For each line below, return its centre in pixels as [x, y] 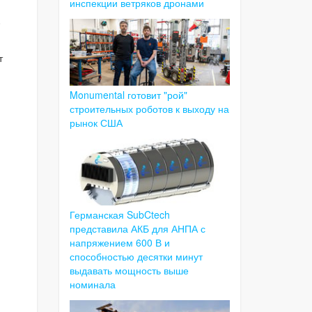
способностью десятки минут [136, 256]
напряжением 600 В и [119, 242]
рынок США [96, 122]
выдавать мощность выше [129, 270]
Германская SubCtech [119, 214]
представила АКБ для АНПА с [137, 228]
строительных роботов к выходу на [149, 108]
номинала [92, 284]
